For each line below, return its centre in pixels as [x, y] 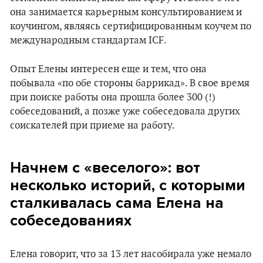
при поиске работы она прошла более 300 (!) [113, 97]
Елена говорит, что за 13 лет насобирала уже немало [131, 254]
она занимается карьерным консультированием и [126, 12]
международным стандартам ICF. [88, 41]
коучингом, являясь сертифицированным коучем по [131, 26]
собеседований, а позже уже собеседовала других [125, 112]
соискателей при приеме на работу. [92, 126]
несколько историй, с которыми [128, 185]
